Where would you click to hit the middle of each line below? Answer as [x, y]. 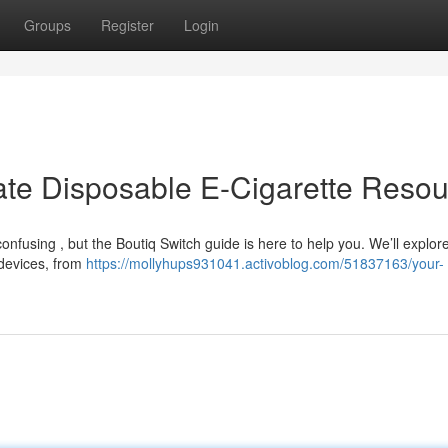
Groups [47, 25]
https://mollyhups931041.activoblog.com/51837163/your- [265, 263]
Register [127, 25]
